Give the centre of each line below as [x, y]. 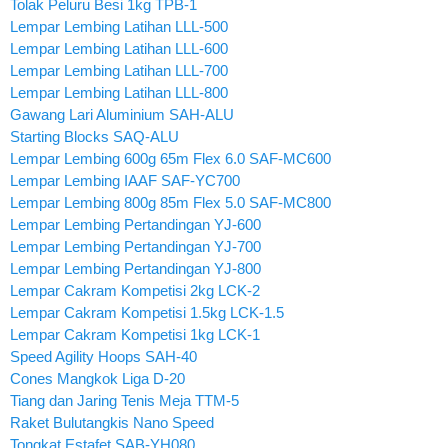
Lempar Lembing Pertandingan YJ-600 [135, 224]
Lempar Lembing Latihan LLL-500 [119, 26]
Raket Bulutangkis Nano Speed [112, 422]
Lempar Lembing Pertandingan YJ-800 [135, 268]
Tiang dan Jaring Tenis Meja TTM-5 [124, 400]
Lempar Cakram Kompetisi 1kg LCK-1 [135, 334]
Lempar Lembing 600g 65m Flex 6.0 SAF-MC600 [170, 158]
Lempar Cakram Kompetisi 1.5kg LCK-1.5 [147, 312]
